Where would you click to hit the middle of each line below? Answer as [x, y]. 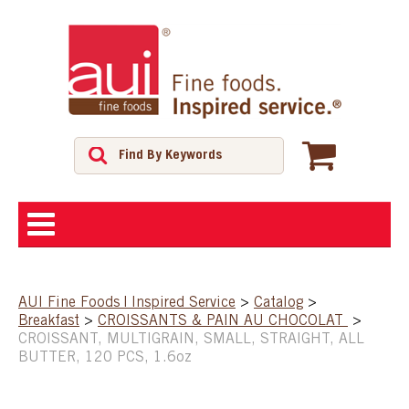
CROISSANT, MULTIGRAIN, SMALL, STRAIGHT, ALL [191, 339]
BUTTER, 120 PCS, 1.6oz [105, 357]
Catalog [278, 303]
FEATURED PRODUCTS [97, 386]
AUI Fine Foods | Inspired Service [127, 303]
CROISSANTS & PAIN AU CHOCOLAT [223, 321]
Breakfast [49, 321]
